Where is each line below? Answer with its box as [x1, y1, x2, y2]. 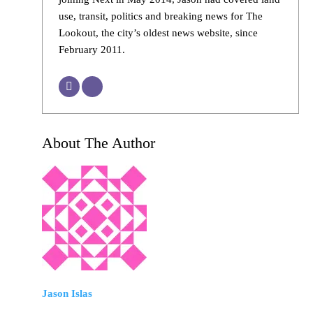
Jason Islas [42, 287, 92, 299]
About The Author [42, 133, 155, 152]
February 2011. [58, 44, 125, 56]
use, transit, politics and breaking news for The [58, 10, 263, 22]
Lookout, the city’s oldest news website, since [58, 27, 258, 39]
